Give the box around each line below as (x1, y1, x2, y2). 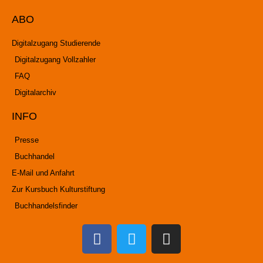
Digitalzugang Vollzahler (15, 55, 96, 64)
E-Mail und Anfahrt (12, 168, 75, 177)
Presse (15, 136, 39, 144)
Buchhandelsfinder (15, 201, 77, 210)
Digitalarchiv (15, 88, 56, 97)
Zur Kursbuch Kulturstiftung (12, 185, 105, 194)
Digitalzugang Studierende (12, 39, 100, 48)
